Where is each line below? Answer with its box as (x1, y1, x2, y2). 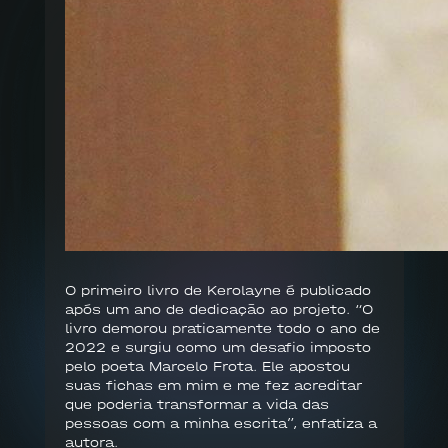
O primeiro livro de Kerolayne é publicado (64, 283, 371, 299)
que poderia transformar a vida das (64, 397, 329, 413)
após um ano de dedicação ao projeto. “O (64, 302, 373, 318)
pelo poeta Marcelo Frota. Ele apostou (64, 359, 350, 375)
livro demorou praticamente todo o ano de (64, 321, 380, 337)
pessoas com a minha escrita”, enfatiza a (64, 416, 377, 432)
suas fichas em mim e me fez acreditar (64, 378, 361, 394)
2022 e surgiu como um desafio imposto (64, 340, 371, 356)
